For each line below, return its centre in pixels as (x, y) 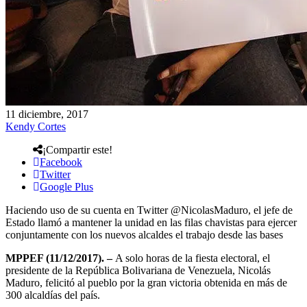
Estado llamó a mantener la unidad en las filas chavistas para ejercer (151, 222)
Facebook (61, 162)
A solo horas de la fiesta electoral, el (193, 258)
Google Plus (66, 186)
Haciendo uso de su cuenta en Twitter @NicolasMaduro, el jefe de (149, 210)
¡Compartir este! (77, 149)
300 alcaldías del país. (53, 295)
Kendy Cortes (36, 126)
